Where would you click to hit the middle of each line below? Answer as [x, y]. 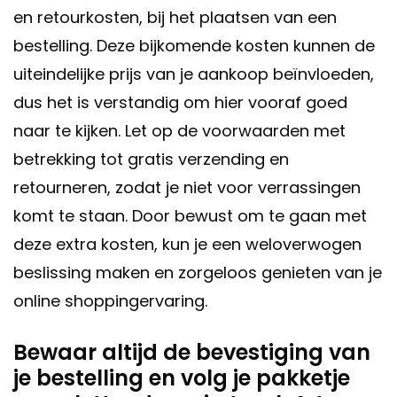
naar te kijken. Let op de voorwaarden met [179, 131]
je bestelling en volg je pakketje [182, 378]
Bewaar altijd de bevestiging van [192, 353]
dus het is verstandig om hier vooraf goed [180, 103]
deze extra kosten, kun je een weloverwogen [187, 245]
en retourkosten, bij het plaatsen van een [175, 18]
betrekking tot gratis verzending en [151, 160]
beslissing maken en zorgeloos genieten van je [198, 273]
